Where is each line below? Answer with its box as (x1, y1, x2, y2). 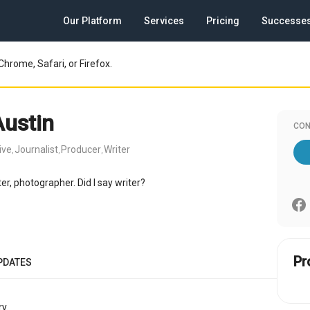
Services (144, 15, 184, 26)
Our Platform (63, 15, 122, 26)
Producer (61, 144, 101, 155)
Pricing (206, 15, 239, 26)
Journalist (15, 144, 58, 155)
